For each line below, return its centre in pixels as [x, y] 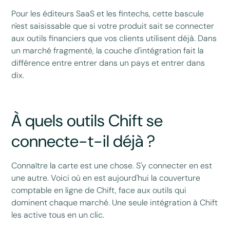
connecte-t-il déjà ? [83, 141]
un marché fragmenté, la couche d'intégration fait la [108, 51]
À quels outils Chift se [87, 121]
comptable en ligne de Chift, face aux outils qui [99, 190]
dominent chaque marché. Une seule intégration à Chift [115, 203]
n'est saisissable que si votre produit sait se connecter [113, 26]
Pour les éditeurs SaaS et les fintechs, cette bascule [108, 14]
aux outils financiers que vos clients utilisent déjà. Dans [114, 39]
